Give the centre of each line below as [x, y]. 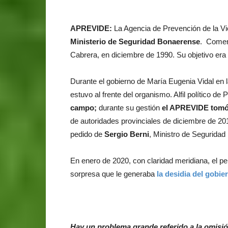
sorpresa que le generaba [113, 174]
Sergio [116, 134]
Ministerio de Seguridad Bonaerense [135, 41]
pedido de [87, 134]
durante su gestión [130, 107]
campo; [84, 107]
